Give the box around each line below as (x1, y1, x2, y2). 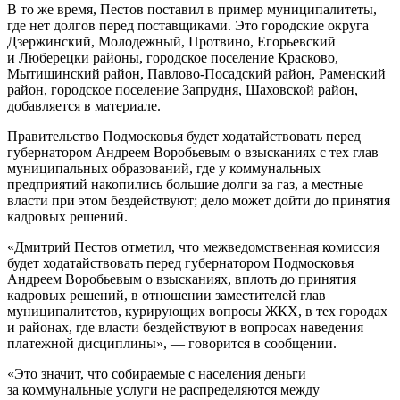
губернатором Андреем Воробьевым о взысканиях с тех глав (7, 144, 379, 160)
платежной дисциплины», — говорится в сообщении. (7, 335, 337, 351)
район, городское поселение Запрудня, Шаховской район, (7, 81, 358, 97)
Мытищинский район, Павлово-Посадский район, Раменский (7, 65, 386, 81)
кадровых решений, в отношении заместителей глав (7, 287, 326, 303)
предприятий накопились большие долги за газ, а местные (7, 176, 363, 192)
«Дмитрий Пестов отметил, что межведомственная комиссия (7, 238, 379, 254)
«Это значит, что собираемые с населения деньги (7, 365, 306, 381)
